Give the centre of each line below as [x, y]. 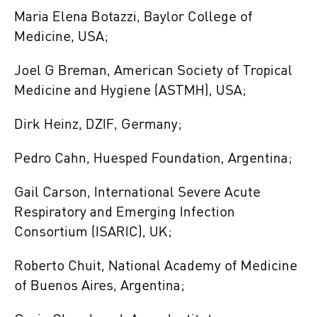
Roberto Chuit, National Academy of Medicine [156, 266]
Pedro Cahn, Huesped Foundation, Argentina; [153, 159]
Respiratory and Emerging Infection [125, 213]
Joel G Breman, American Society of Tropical [153, 71]
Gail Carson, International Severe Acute [137, 193]
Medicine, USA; [61, 37]
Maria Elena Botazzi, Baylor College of [133, 17]
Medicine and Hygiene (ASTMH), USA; [130, 91]
